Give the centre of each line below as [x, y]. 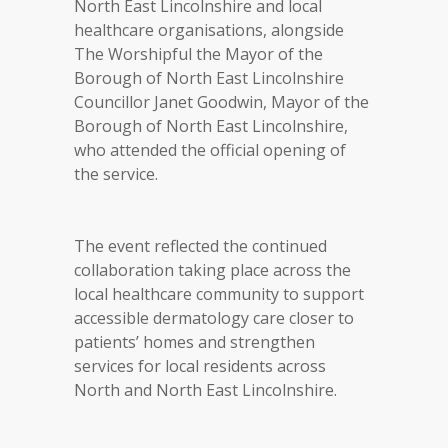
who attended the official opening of [210, 150]
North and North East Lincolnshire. [205, 390]
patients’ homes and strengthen [194, 342]
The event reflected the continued [200, 246]
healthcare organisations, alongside [209, 30]
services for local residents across [200, 366]
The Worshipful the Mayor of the [198, 54]
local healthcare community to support [219, 294]
